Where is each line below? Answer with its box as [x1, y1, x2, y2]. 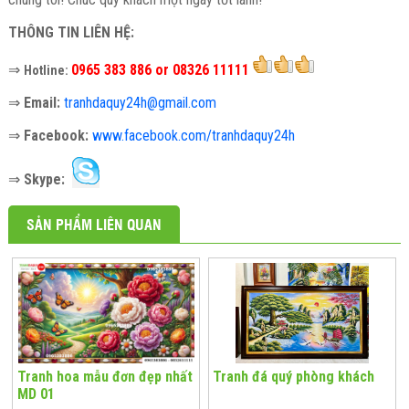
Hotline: [23, 63, 71, 79]
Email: [23, 94, 60, 112]
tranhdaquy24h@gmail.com [63, 94, 216, 112]
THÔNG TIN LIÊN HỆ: [7, 24, 138, 42]
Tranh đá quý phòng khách [213, 368, 375, 386]
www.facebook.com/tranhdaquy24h [91, 127, 295, 145]
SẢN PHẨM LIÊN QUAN [26, 215, 162, 235]
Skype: [23, 171, 68, 189]
